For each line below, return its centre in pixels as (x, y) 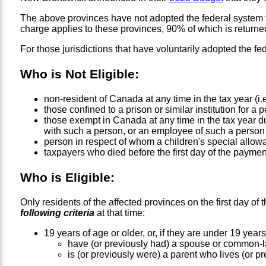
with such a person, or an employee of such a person (154, 131)
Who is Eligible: (67, 177)
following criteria (57, 213)
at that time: (119, 213)
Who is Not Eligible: (79, 74)
